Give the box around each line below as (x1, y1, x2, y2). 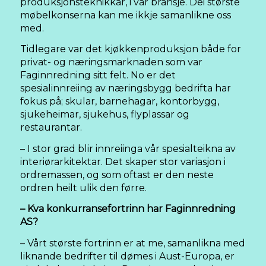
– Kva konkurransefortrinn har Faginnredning (20, 203, 236, 215)
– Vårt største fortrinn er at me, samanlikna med (20, 237, 245, 249)
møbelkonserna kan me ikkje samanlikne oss (20, 9, 231, 21)
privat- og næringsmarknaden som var (20, 56, 202, 68)
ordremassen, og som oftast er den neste (20, 169, 214, 180)
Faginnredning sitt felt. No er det (20, 69, 176, 81)
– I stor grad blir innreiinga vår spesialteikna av (20, 142, 236, 154)
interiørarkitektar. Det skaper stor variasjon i (20, 156, 226, 167)
